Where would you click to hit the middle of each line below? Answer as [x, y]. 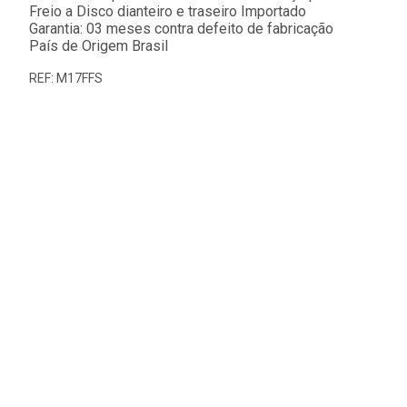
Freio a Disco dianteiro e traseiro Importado [168, 12]
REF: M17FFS [66, 79]
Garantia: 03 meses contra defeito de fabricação [181, 29]
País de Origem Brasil [99, 46]
